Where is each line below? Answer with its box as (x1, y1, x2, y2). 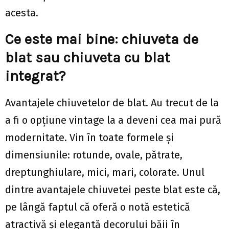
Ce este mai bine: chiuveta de (5, 31, 198, 48)
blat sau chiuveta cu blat (5, 49, 170, 66)
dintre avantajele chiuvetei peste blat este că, (5, 184, 220, 196)
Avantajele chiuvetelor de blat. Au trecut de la (5, 97, 219, 109)
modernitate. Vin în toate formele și (5, 131, 174, 144)
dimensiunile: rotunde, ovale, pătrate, (5, 149, 182, 161)
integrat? (5, 67, 66, 84)
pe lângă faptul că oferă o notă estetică (5, 201, 190, 213)
